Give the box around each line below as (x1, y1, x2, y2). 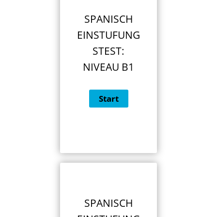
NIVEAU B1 (83, 60, 134, 74)
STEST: (93, 44, 124, 58)
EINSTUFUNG (77, 28, 140, 42)
